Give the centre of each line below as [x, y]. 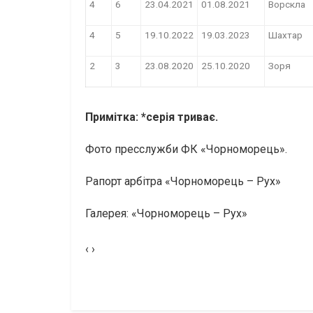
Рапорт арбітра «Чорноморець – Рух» [183, 182]
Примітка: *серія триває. [152, 117]
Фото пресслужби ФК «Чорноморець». [186, 150]
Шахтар [285, 35]
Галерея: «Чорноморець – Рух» [168, 214]
